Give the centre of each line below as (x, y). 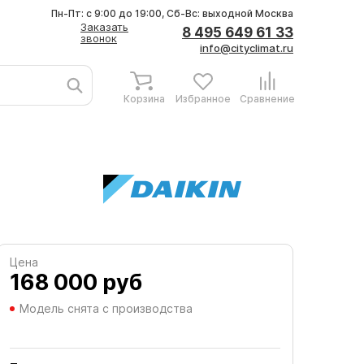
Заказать (104, 27)
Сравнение (267, 99)
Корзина (144, 99)
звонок (99, 38)
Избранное (203, 99)
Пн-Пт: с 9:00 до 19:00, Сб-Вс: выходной (153, 13)
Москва (274, 13)
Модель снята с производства (106, 308)
